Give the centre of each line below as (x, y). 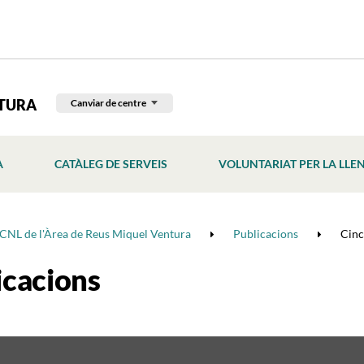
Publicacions (266, 234)
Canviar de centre (108, 103)
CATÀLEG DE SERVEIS (111, 164)
